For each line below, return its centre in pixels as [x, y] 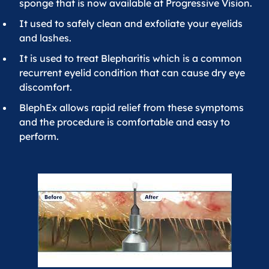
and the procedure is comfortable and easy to [125, 122]
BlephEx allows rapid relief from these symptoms [131, 107]
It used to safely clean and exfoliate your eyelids [131, 23]
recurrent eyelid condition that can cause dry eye [132, 73]
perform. [39, 136]
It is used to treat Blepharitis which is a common [131, 58]
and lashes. [45, 38]
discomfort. [46, 87]
